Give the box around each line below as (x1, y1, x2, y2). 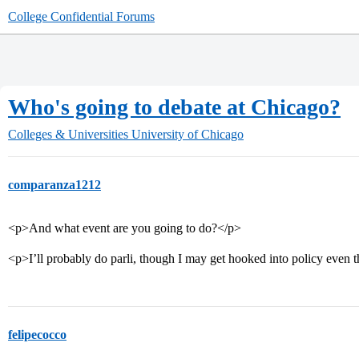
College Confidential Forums (8, 10, 155, 23)
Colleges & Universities (8, 127, 128, 141)
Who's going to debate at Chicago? (8, 95, 341, 119)
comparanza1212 (8, 178, 101, 192)
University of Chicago (131, 127, 244, 141)
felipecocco (8, 328, 67, 341)
